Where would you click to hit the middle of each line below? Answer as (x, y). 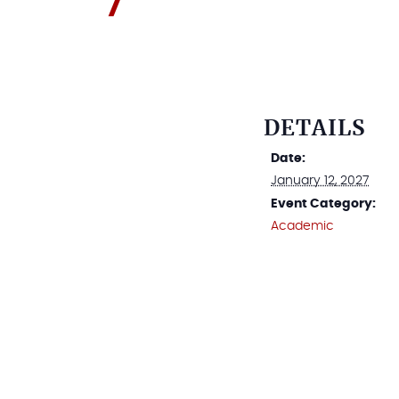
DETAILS (314, 129)
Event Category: (323, 204)
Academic (302, 226)
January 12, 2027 (320, 181)
